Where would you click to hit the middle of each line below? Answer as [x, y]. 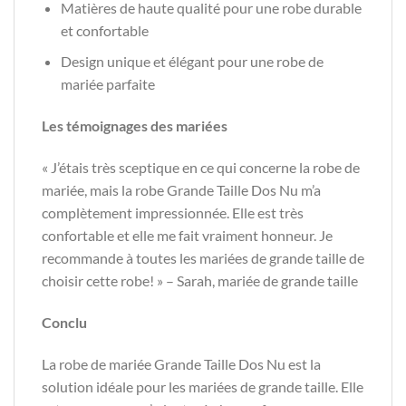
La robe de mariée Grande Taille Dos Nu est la [181, 363]
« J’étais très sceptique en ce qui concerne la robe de [201, 167]
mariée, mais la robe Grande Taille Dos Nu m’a [181, 189]
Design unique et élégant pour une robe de [192, 62]
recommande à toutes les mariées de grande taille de [203, 257]
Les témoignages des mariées [135, 126]
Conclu [64, 322]
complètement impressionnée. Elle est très [173, 212]
